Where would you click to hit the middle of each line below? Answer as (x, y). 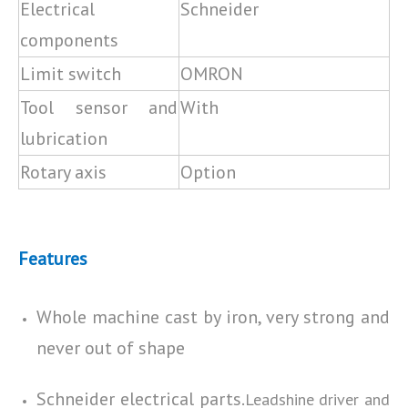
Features (53, 259)
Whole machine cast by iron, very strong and (213, 317)
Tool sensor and (99, 107)
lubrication (64, 138)
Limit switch (71, 74)
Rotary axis (63, 172)
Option (210, 172)
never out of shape (111, 348)
